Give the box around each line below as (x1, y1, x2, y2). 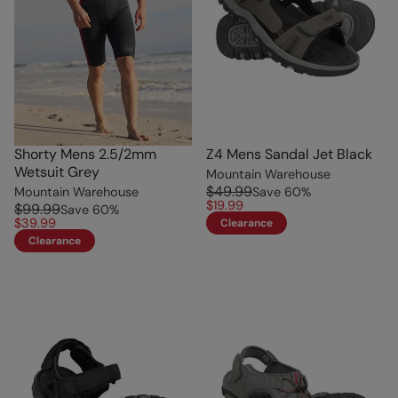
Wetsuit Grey (14, 163, 99, 182)
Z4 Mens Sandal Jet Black (206, 145, 372, 164)
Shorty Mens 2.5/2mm (14, 145, 156, 164)
